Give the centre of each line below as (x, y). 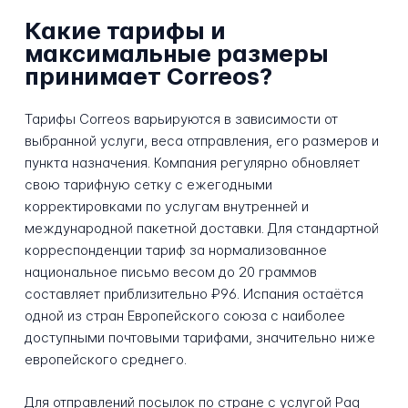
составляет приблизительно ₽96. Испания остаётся (194, 293)
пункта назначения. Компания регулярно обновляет (192, 162)
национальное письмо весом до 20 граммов (170, 271)
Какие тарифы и (125, 31)
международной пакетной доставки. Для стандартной (201, 228)
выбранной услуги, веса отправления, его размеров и (201, 140)
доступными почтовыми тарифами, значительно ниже (199, 337)
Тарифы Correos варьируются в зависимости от (181, 118)
